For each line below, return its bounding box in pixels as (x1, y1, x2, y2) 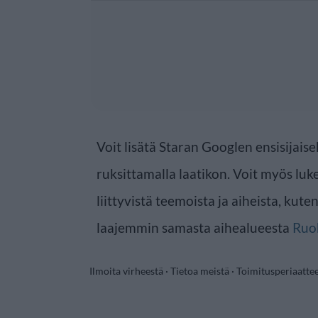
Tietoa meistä (170, 265, 229, 277)
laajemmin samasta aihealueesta (97, 219, 292, 236)
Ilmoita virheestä (89, 265, 163, 277)
